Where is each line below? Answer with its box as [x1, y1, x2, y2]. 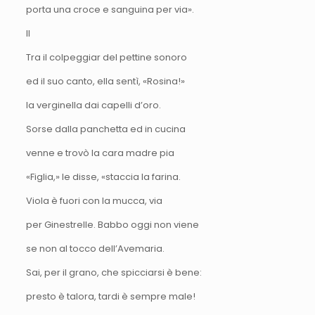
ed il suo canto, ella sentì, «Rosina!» [25, 74, 185, 88]
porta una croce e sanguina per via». [25, 2, 194, 16]
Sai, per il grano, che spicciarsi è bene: [25, 265, 202, 279]
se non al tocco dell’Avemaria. [25, 241, 165, 255]
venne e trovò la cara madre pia [25, 146, 174, 160]
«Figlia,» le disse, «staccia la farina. [25, 169, 181, 184]
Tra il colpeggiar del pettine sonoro [25, 50, 187, 64]
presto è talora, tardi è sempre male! [25, 289, 195, 303]
